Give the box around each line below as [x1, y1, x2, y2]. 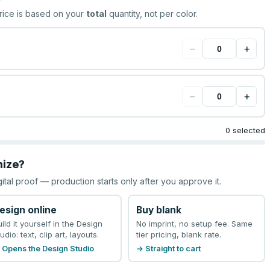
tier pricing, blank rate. [136, 229, 221, 239]
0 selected [225, 125, 265, 135]
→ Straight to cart [136, 243, 201, 253]
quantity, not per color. [107, 8, 198, 19]
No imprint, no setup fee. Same [136, 218, 253, 228]
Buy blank [136, 204, 181, 216]
